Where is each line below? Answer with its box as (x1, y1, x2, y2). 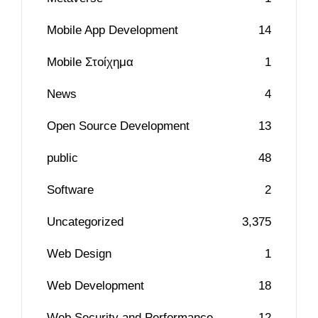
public (47, 151, 78, 165)
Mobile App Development (47, 23, 178, 37)
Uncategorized (47, 215, 124, 229)
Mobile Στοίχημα (47, 55, 133, 69)
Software (47, 183, 94, 197)
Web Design (47, 247, 111, 261)
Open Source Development (47, 119, 190, 133)
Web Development (47, 279, 144, 292)
